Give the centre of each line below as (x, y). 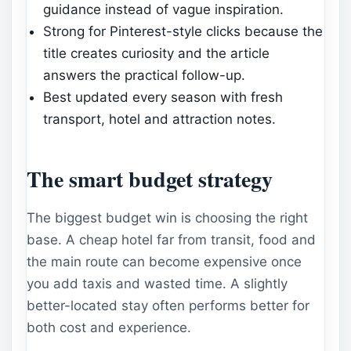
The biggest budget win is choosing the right (167, 217)
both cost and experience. (109, 327)
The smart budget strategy (150, 179)
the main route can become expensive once (164, 261)
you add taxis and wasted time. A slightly (157, 283)
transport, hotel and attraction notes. (160, 119)
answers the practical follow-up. (145, 75)
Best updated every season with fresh (163, 97)
